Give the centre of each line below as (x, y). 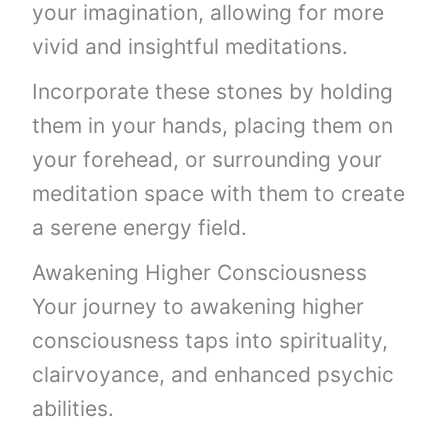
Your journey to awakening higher (198, 307)
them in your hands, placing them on (213, 125)
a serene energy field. (140, 227)
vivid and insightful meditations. (190, 46)
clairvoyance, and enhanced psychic (213, 375)
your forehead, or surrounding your (207, 159)
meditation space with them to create (219, 193)
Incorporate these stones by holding (213, 91)
